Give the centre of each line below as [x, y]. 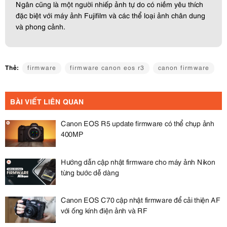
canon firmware [184, 67]
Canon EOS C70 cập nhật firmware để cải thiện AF [141, 199]
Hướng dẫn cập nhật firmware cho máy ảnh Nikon [138, 161]
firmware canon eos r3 [107, 67]
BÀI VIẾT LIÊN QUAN [47, 101]
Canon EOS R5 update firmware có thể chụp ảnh [138, 123]
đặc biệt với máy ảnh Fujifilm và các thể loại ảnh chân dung [110, 15]
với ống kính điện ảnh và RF [104, 210]
